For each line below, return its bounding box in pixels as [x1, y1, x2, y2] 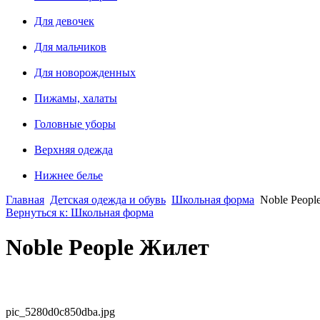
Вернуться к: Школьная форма [6, 206, 154, 219]
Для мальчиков [34, 40, 106, 53]
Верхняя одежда [34, 143, 113, 156]
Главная [6, 193, 44, 206]
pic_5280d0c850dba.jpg [6, 305, 115, 318]
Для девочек [34, 14, 94, 27]
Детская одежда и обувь [50, 193, 166, 206]
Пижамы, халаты [34, 91, 117, 104]
